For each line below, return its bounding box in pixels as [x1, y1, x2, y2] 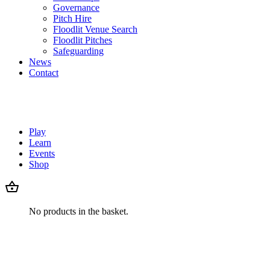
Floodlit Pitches [53, 35, 112, 45]
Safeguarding [53, 46, 104, 56]
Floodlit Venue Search [53, 24, 137, 34]
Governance [53, 2, 99, 13]
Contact [29, 67, 58, 78]
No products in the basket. [29, 206, 128, 216]
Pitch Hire [53, 13, 92, 24]
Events [29, 148, 55, 159]
